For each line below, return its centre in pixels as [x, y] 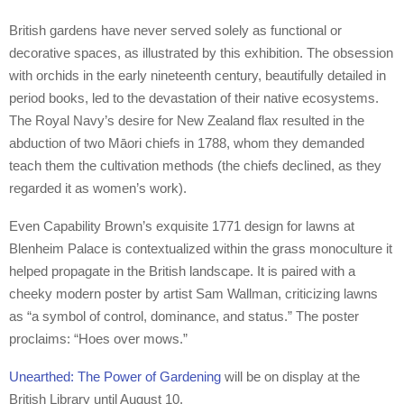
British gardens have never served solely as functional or [175, 31]
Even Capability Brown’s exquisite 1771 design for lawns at [182, 226]
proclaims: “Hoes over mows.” [98, 339]
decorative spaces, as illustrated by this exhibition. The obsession [201, 53]
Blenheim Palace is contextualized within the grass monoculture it [201, 249]
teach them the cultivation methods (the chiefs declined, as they [195, 166]
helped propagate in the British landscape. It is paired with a [182, 271]
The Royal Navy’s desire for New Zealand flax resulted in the [187, 121]
